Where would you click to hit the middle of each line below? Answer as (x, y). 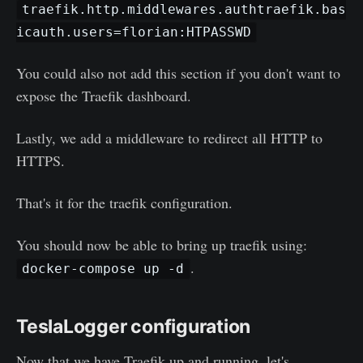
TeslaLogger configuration (134, 326)
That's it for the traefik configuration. (124, 202)
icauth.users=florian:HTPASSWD (134, 32)
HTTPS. (41, 160)
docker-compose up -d (103, 269)
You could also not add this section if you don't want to (178, 73)
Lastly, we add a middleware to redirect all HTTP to (169, 137)
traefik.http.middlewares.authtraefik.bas (184, 10)
